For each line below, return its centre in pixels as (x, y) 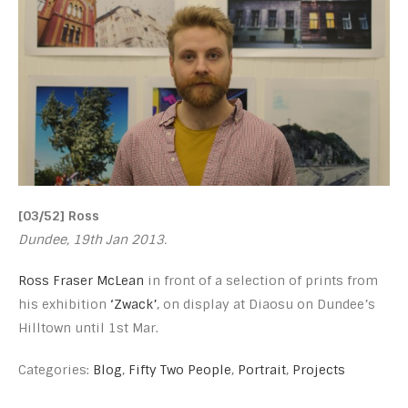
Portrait (262, 369)
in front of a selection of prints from (261, 281)
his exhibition (64, 305)
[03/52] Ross (59, 215)
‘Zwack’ (133, 305)
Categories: (56, 369)
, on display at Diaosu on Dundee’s (266, 305)
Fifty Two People (180, 369)
